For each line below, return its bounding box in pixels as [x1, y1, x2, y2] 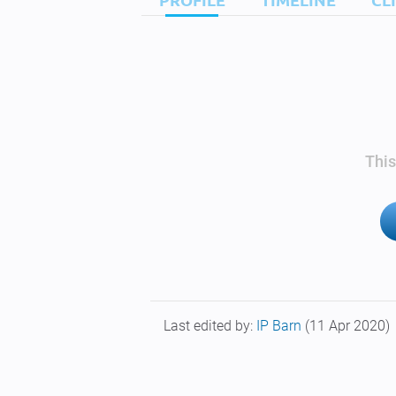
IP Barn [256, 317, 305, 334]
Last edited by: [164, 317, 256, 334]
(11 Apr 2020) [305, 317, 390, 334]
